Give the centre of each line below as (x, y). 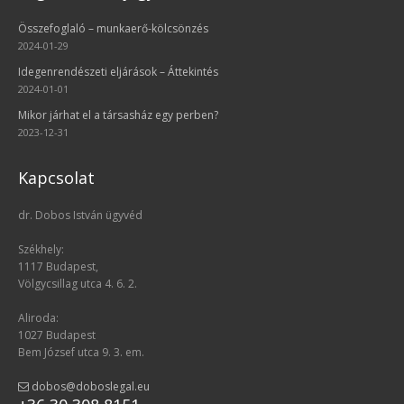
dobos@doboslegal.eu (89, 386)
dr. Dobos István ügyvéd (80, 215)
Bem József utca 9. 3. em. (81, 352)
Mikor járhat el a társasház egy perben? (118, 115)
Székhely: (41, 249)
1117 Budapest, (58, 266)
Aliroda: (38, 317)
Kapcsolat (56, 177)
